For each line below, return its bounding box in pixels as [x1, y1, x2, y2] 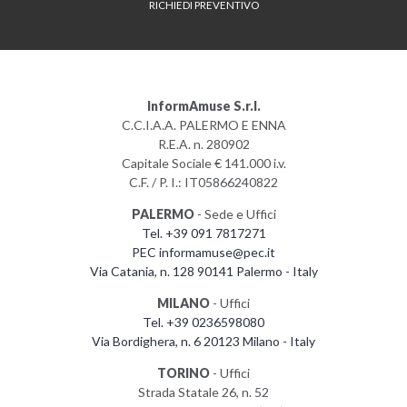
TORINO [157, 364, 210, 381]
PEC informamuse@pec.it [132, 243, 275, 260]
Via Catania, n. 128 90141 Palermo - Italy [89, 263, 318, 279]
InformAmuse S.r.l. [146, 97, 261, 114]
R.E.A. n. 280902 [157, 135, 250, 152]
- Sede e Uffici [194, 205, 276, 222]
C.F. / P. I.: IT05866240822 [129, 174, 278, 190]
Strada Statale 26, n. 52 [138, 383, 269, 400]
